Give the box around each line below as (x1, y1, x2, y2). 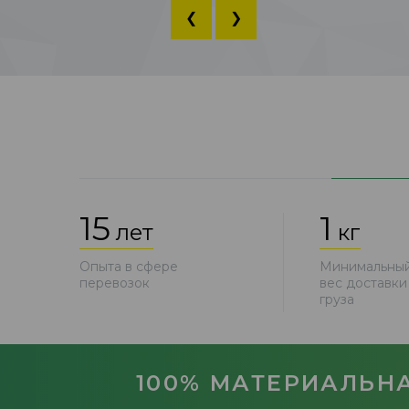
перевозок (79, 274, 150, 291)
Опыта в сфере (79, 257, 178, 275)
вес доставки (319, 274, 407, 291)
